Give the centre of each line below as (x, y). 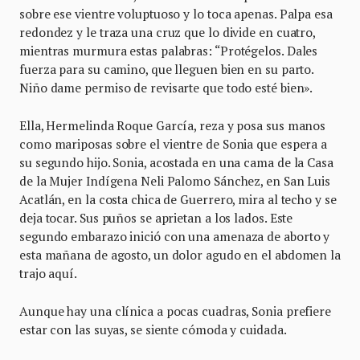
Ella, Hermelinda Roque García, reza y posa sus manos (173, 125)
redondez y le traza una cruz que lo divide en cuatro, (168, 32)
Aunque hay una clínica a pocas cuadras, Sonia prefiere (175, 311)
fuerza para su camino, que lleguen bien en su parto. (167, 69)
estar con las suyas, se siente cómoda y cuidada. (153, 329)
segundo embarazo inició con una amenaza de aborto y (175, 236)
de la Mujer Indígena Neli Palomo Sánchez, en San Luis (175, 180)
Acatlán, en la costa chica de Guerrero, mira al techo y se (178, 199)
